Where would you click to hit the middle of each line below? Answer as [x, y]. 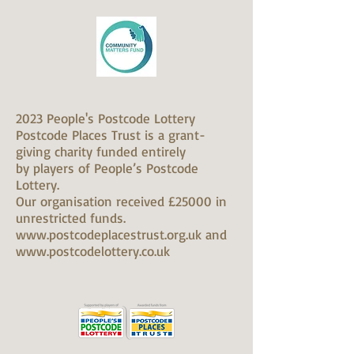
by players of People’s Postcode [107, 168]
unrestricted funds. [73, 218]
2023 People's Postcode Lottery [105, 118]
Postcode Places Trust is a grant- [111, 135]
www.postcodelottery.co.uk [93, 251]
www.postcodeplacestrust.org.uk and [121, 234]
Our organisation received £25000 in [121, 201]
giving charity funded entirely [101, 151]
